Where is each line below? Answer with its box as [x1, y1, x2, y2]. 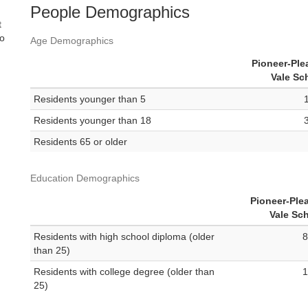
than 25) [34, 245, 70, 256]
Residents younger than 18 [34, 115, 151, 126]
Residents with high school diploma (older [34, 231, 214, 243]
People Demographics [30, 3, 190, 22]
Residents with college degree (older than [34, 266, 214, 278]
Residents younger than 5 [34, 93, 146, 105]
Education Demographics [30, 173, 140, 184]
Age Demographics [30, 35, 113, 47]
